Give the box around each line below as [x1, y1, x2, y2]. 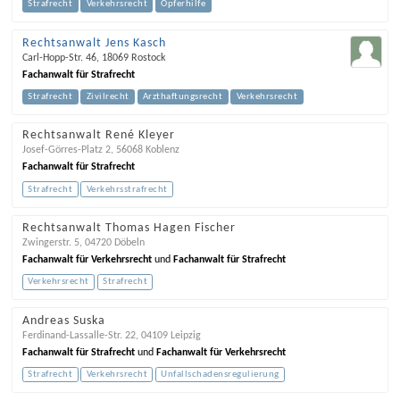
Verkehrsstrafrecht [86, 184, 168, 195]
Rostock [130, 52, 165, 63]
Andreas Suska [21, 313, 105, 328]
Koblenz [145, 145, 179, 156]
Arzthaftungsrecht [142, 91, 223, 102]
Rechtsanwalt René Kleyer [21, 129, 175, 143]
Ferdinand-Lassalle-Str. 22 [21, 329, 136, 341]
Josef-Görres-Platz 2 [21, 145, 111, 156]
